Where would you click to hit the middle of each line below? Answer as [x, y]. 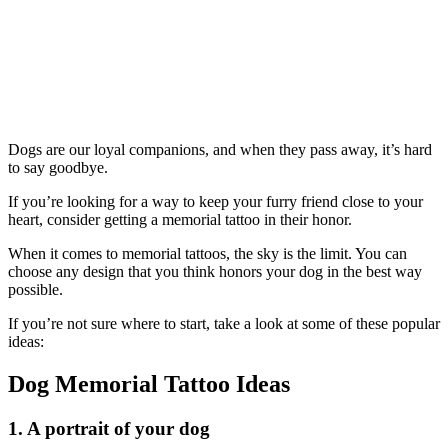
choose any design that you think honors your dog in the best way [215, 272]
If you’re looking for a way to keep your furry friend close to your [215, 202]
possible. [35, 290]
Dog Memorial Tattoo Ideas [149, 384]
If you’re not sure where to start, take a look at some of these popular [224, 324]
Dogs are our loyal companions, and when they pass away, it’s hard [220, 150]
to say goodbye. [58, 168]
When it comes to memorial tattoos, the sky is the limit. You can [207, 254]
